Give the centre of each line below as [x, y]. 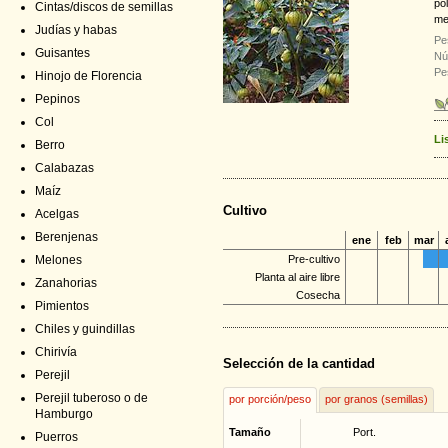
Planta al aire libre [297, 277]
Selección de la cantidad [299, 364]
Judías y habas [76, 30]
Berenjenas [66, 237]
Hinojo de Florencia [88, 76]
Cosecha [317, 295]
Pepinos [57, 99]
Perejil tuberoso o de [91, 398]
